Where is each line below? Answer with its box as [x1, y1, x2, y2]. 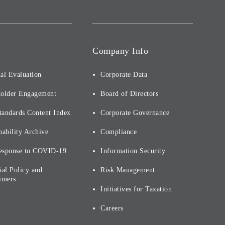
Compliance [100, 128, 137, 136]
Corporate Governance [100, 109, 169, 117]
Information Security [100, 147, 165, 155]
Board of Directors [100, 90, 158, 97]
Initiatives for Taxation [100, 185, 172, 193]
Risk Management [100, 166, 155, 174]
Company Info [92, 46, 148, 56]
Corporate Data [100, 71, 147, 78]
